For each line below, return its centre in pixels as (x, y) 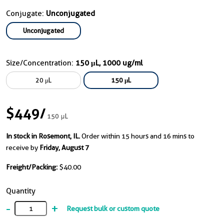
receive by (23, 148)
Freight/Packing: (32, 167)
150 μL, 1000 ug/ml (109, 63)
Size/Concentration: (41, 63)
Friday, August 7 (64, 148)
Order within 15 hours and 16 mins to (138, 136)
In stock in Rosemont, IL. (43, 136)
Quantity (21, 191)
